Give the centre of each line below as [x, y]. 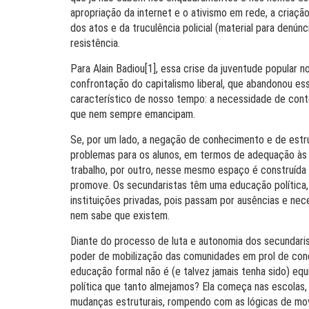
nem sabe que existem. [120, 216]
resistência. [95, 43]
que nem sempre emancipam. [133, 114]
